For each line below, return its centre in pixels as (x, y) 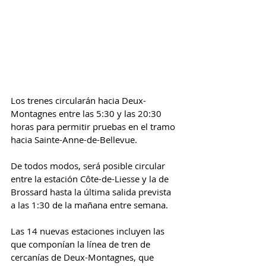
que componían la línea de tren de (82, 244)
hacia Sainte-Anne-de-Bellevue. (74, 140)
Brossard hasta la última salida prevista (92, 192)
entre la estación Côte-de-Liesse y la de (91, 179)
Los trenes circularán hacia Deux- (78, 101)
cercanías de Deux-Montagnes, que (83, 257)
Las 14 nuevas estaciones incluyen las (89, 231)
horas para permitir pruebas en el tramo (94, 127)
